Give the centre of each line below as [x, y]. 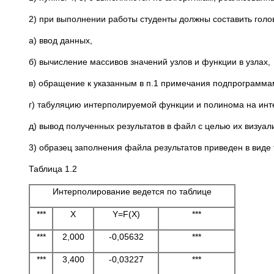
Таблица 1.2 [53, 169]
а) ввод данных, [61, 40]
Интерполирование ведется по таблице [132, 191]
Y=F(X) [126, 214]
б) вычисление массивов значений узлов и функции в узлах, [150, 62]
